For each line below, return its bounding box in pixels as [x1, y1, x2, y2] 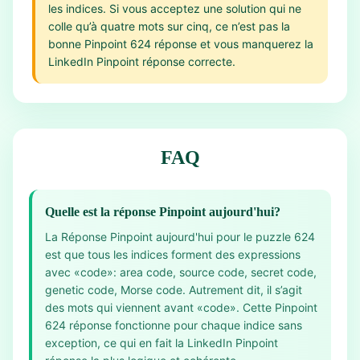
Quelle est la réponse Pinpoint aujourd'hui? [45, 205, 280, 219]
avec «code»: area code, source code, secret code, [45, 265, 317, 279]
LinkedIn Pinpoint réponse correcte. [48, 55, 235, 68]
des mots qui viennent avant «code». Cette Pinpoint [45, 301, 317, 314]
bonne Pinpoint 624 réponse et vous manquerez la [48, 37, 313, 51]
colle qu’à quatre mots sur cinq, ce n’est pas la [48, 19, 290, 33]
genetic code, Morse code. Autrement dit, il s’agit [45, 283, 302, 297]
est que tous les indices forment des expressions [45, 247, 301, 261]
